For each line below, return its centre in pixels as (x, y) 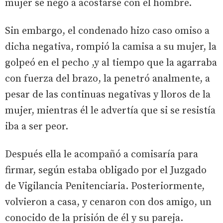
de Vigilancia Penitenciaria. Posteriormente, (105, 186)
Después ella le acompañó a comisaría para (102, 154)
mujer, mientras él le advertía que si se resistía (110, 111)
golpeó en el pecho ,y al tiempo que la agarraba (111, 63)
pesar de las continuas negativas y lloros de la (108, 95)
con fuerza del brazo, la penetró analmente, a (108, 79)
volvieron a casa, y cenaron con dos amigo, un (108, 202)
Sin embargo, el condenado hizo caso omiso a (107, 31)
